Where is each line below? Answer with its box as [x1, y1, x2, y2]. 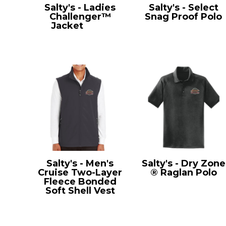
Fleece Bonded [43, 176, 117, 187]
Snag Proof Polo [145, 11, 222, 22]
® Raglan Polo [150, 166, 217, 178]
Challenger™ [49, 11, 111, 22]
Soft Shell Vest [45, 185, 115, 196]
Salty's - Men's [46, 157, 114, 169]
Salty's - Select [148, 2, 218, 13]
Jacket [51, 20, 84, 31]
